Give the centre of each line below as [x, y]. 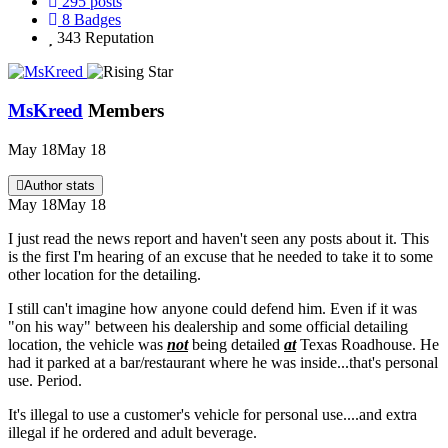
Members [126, 110]
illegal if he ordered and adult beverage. [132, 432]
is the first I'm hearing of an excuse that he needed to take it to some [220, 256]
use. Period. [45, 380]
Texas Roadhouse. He [367, 344]
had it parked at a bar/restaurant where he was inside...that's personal [223, 362]
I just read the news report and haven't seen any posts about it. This [218, 238]
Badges [97, 20]
